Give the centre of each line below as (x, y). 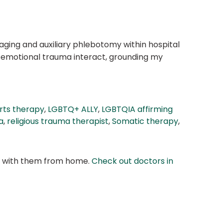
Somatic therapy (145, 121)
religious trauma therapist (58, 121)
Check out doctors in (132, 161)
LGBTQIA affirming (137, 110)
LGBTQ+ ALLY (73, 110)
